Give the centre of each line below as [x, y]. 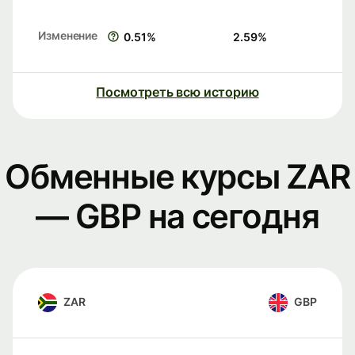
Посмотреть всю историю [177, 92]
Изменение [68, 36]
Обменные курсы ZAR [177, 177]
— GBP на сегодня [177, 216]
